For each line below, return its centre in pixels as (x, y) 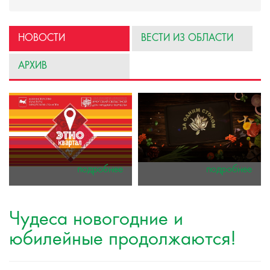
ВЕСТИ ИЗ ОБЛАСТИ (187, 38)
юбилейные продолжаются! (123, 239)
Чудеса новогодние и (96, 219)
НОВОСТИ (42, 38)
